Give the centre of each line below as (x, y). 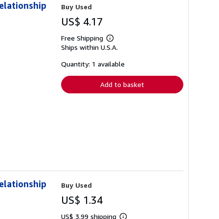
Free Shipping (82, 38)
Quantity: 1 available (93, 64)
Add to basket (122, 85)
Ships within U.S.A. (89, 47)
